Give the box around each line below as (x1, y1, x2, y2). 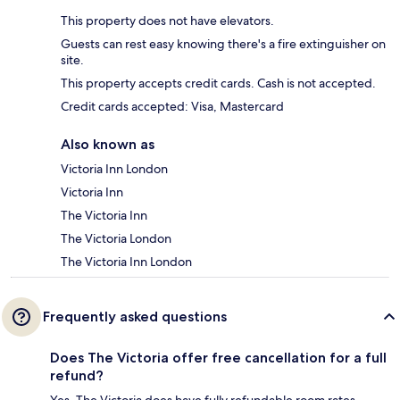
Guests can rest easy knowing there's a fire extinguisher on (61, 36, 386, 53)
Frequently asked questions (43, 308, 227, 326)
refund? (50, 367, 104, 385)
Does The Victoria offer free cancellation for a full (50, 349, 387, 367)
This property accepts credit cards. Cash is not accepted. (61, 75, 376, 92)
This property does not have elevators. (61, 12, 274, 29)
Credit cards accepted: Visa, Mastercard (61, 98, 284, 115)
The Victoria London (61, 230, 171, 247)
